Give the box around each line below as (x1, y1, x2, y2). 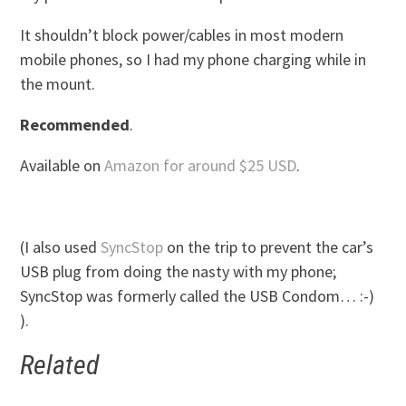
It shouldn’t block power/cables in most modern (20, 24, 344, 46)
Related (20, 349, 100, 382)
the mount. (20, 73, 96, 95)
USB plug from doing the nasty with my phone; (20, 261, 337, 283)
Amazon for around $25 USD (104, 155, 297, 177)
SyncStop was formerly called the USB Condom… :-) (20, 285, 375, 307)
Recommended (20, 114, 130, 136)
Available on (20, 155, 105, 177)
